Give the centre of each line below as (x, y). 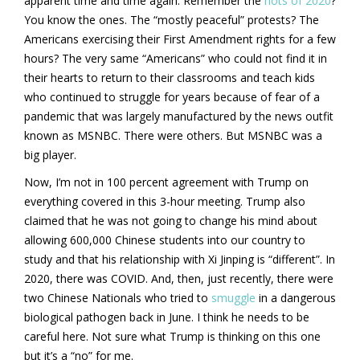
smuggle (233, 297)
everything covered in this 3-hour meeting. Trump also (165, 201)
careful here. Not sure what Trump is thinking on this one (172, 336)
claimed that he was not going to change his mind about (171, 220)
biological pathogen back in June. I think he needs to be (167, 317)
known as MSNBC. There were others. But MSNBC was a (173, 135)
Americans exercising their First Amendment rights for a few (180, 39)
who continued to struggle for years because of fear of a (172, 96)
